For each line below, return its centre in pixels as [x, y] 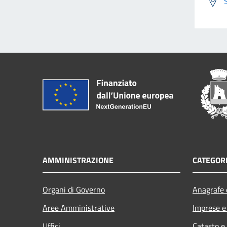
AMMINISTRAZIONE [78, 160]
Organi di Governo [74, 189]
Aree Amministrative [79, 207]
